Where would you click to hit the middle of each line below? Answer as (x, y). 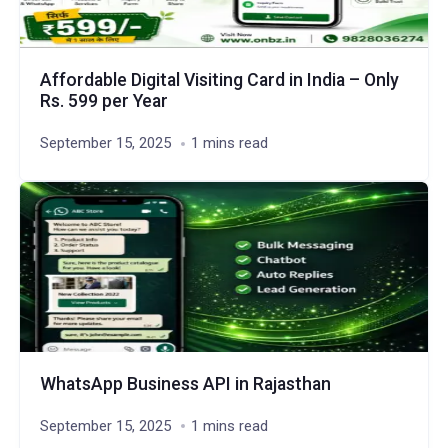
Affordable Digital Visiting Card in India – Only (219, 80)
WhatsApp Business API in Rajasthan (185, 383)
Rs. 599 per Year (103, 101)
